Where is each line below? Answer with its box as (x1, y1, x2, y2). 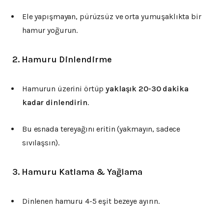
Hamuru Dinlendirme (22, 54, 112, 65)
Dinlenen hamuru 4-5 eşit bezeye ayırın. (22, 196, 160, 206)
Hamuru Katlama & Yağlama (22, 166, 142, 178)
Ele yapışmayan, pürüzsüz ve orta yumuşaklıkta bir (22, 12, 201, 22)
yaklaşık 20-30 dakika (106, 84, 189, 94)
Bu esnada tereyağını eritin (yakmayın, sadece (22, 124, 181, 134)
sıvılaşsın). (22, 138, 59, 148)
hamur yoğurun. (22, 26, 78, 35)
